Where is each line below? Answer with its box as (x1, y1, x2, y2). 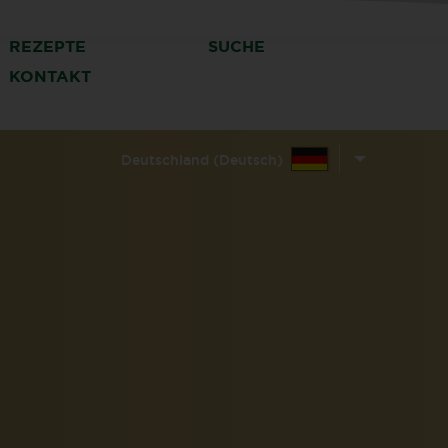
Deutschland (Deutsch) (121, 154, 283, 168)
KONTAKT (9, 67, 92, 85)
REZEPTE (9, 37, 87, 55)
